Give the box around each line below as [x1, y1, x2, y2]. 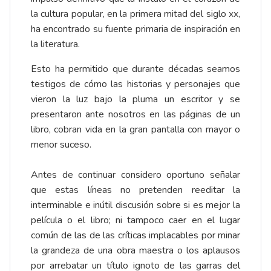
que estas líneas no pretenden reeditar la [31, 183, 240, 197]
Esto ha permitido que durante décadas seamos [31, 62, 240, 76]
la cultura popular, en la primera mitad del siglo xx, [31, 7, 240, 21]
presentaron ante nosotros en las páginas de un [31, 107, 240, 121]
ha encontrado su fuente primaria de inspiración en [31, 22, 240, 36]
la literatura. [31, 37, 80, 51]
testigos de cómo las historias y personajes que [31, 77, 240, 91]
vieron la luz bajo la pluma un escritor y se [31, 92, 240, 106]
